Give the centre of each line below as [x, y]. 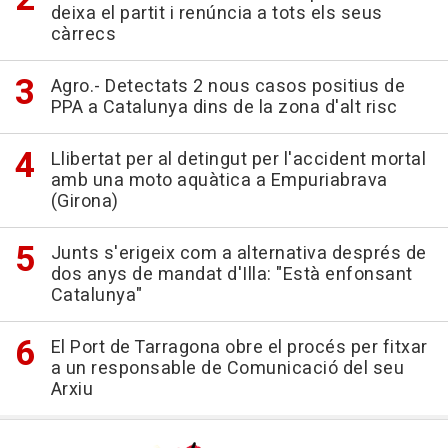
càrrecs [83, 34]
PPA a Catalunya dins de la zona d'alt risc [224, 107]
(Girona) [84, 201]
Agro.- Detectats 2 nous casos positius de [227, 86]
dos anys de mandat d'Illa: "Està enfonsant [231, 274]
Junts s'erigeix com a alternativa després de [238, 253]
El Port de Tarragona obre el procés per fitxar [239, 347]
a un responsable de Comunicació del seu [227, 368]
